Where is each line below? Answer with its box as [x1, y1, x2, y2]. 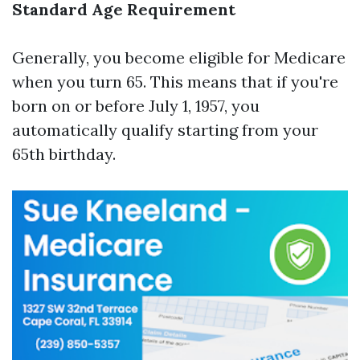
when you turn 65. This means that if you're [12, 72, 338, 92]
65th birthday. [12, 144, 116, 164]
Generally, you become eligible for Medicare [12, 47, 346, 67]
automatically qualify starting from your [12, 120, 318, 140]
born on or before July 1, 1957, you [12, 96, 260, 116]
